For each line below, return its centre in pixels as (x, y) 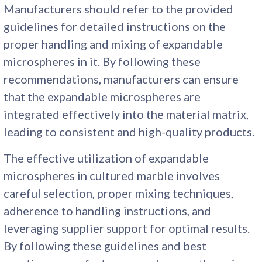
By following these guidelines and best (105, 245)
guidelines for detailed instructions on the (115, 26)
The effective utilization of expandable (106, 158)
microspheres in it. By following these (102, 61)
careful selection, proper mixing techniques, (119, 193)
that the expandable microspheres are (102, 96)
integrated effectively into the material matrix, (126, 114)
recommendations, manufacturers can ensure (121, 79)
